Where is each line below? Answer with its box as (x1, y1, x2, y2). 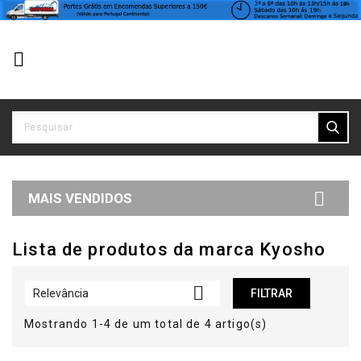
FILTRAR (250, 286, 293, 300)
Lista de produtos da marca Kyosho (12, 239, 326, 259)
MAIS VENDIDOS (28, 189, 132, 206)
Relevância (33, 286, 89, 300)
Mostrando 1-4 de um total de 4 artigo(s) (24, 317, 268, 330)
